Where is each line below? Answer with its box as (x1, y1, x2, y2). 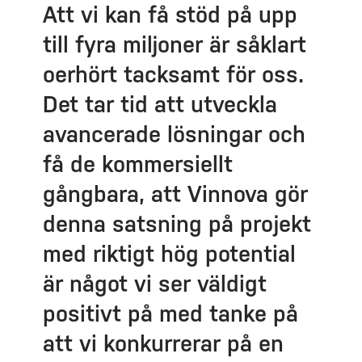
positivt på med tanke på (42, 300, 298, 326)
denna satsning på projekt (42, 210, 311, 237)
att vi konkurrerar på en (42, 330, 284, 356)
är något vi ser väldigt (42, 270, 267, 297)
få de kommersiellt (42, 150, 233, 177)
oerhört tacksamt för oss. (42, 61, 304, 87)
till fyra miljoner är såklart (42, 31, 306, 57)
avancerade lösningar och (42, 120, 305, 147)
